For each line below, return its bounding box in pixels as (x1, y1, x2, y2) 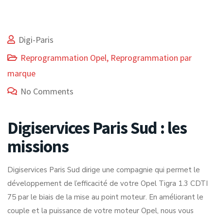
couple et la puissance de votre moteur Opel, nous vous (7, 206, 194, 216)
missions (7, 136, 69, 157)
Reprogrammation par (110, 52, 192, 63)
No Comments (20, 86, 73, 97)
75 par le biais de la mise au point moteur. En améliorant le (7, 192, 203, 202)
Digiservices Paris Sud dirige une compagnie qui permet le (7, 165, 200, 175)
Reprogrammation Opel (20, 52, 107, 63)
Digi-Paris (18, 34, 54, 45)
